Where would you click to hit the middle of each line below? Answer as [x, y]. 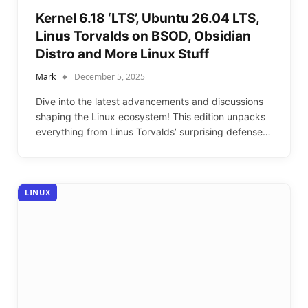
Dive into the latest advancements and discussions [150, 101]
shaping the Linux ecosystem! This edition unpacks [151, 116]
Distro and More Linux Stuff [122, 54]
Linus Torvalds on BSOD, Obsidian [143, 36]
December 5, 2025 [110, 76]
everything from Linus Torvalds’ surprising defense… [153, 131]
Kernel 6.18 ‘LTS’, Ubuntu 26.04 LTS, [147, 18]
